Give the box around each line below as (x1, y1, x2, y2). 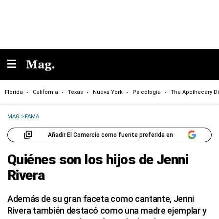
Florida (5, 88, 23, 95)
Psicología (132, 88, 161, 95)
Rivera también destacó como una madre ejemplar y (7, 205, 207, 216)
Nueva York (93, 88, 123, 95)
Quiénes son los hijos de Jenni (7, 152, 189, 168)
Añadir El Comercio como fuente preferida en (47, 131, 173, 138)
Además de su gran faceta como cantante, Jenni (7, 194, 194, 204)
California (33, 88, 58, 95)
